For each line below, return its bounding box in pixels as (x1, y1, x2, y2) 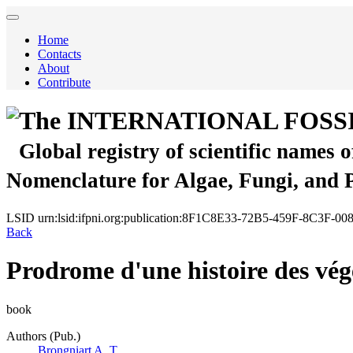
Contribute (38, 76, 91, 89)
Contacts (38, 47, 81, 61)
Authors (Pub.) (6, 329, 80, 343)
